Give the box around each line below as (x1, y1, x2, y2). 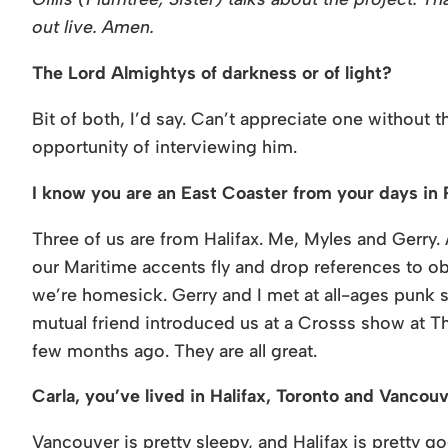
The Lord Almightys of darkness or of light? (32, 61, 392, 83)
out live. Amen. (32, 16, 154, 37)
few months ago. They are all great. (32, 339, 317, 361)
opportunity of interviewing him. (32, 135, 297, 157)
